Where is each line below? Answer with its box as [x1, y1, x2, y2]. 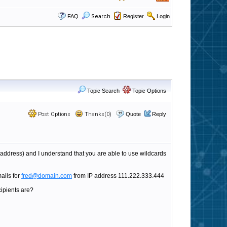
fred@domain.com [21, 172, 72, 179]
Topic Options [131, 88, 166, 94]
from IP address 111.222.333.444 [72, 172, 164, 179]
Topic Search [86, 88, 120, 94]
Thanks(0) [83, 111, 111, 118]
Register [123, 13, 144, 19]
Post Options [36, 111, 70, 118]
